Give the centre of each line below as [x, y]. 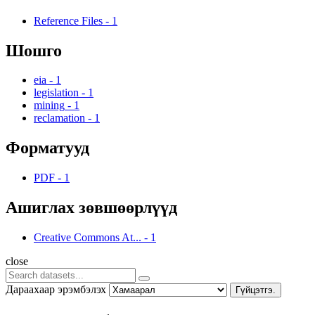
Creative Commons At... [88, 238]
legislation [56, 93]
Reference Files [68, 20]
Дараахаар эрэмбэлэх [56, 290]
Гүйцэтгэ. [256, 290]
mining [49, 105]
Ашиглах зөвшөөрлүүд [91, 208]
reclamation [59, 118]
